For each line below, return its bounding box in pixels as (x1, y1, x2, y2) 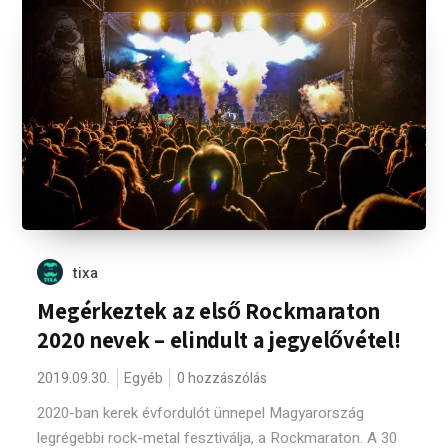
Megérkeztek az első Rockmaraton (37, 296, 381, 326)
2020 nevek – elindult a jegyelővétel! (37, 325, 401, 355)
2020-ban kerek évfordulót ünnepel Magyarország (37, 402, 365, 424)
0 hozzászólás (177, 368, 268, 389)
